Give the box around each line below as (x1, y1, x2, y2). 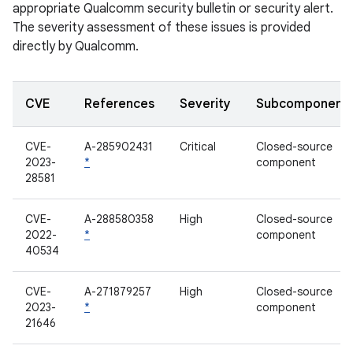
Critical (180, 139, 216, 154)
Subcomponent (256, 96, 348, 112)
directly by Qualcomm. (13, 39, 139, 54)
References (84, 96, 154, 112)
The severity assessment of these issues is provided (13, 20, 310, 35)
